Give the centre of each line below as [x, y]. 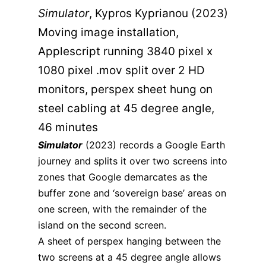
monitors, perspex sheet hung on [125, 89]
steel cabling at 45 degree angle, [126, 108]
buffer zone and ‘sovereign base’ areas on [132, 193]
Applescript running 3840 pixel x [125, 51]
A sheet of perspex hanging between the [129, 241]
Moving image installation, [108, 32]
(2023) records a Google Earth [154, 145]
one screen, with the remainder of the [122, 209]
